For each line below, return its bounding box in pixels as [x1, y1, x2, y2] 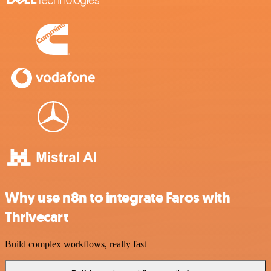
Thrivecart [5, 207, 68, 227]
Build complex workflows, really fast [5, 239, 146, 250]
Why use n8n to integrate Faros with [5, 188, 230, 208]
